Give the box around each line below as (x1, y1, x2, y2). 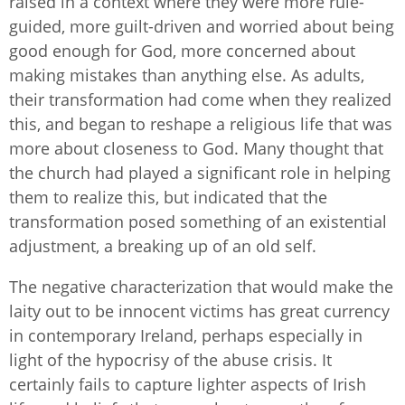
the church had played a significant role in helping (9, 161, 391, 184)
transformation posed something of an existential (9, 210, 387, 232)
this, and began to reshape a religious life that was (9, 112, 392, 135)
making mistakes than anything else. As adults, (9, 63, 364, 86)
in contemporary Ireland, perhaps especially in (9, 324, 363, 346)
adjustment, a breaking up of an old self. (9, 234, 316, 257)
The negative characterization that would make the (9, 275, 393, 297)
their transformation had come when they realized (9, 88, 391, 110)
